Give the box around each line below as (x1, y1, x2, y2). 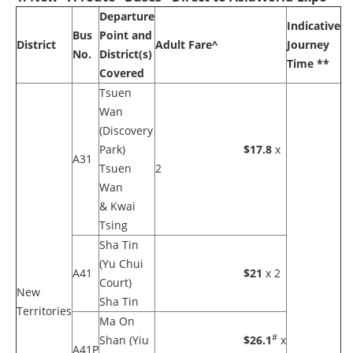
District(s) (99, 46, 152, 61)
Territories (17, 303, 72, 318)
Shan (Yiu (99, 333, 149, 347)
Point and (99, 28, 152, 43)
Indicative (287, 18, 340, 33)
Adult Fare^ (155, 37, 217, 52)
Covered (99, 65, 144, 80)
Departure (99, 9, 154, 24)
